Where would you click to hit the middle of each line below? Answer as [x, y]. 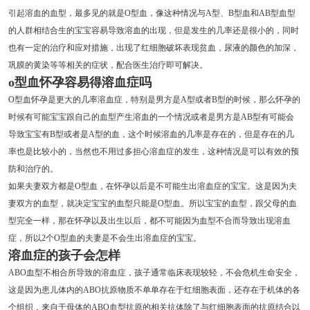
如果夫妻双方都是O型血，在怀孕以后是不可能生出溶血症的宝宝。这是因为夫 [152, 186]
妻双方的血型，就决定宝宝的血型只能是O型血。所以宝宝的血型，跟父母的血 [152, 203]
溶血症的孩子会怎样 [64, 255]
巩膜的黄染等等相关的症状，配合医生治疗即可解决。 [108, 65]
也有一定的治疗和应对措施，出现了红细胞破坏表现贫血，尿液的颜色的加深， [153, 47]
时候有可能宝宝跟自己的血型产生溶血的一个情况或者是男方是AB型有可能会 [151, 117]
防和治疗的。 [33, 168]
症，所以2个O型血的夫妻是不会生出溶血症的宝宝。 [104, 238]
